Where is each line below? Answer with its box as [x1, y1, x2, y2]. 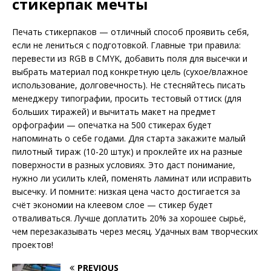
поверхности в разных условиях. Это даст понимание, [12, 159, 235, 171]
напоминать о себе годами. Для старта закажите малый [12, 132, 246, 145]
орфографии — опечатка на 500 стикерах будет [12, 119, 212, 131]
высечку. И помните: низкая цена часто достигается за [12, 186, 240, 198]
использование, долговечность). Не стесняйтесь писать [12, 79, 246, 91]
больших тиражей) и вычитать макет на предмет [12, 106, 216, 118]
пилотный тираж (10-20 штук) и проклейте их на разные [12, 146, 243, 158]
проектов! [12, 239, 53, 251]
